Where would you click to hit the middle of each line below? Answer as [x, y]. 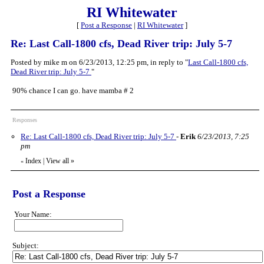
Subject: [26, 245]
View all [57, 161]
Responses [25, 120]
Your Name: [33, 214]
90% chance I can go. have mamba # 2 [73, 90]
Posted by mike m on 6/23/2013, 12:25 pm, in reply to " [99, 62]
